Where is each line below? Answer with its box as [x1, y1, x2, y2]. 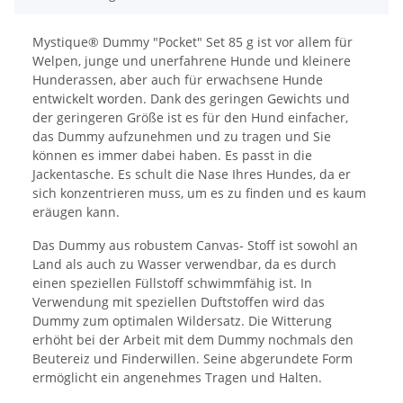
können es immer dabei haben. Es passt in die [32, 147, 312, 165]
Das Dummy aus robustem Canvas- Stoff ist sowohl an [32, 237, 358, 255]
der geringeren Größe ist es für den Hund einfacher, [32, 109, 348, 127]
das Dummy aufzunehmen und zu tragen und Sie [32, 128, 331, 146]
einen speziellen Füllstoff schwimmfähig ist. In [32, 274, 312, 292]
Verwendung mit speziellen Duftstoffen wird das [32, 293, 325, 311]
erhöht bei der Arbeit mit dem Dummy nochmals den [32, 331, 354, 349]
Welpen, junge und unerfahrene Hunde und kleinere [32, 52, 351, 70]
